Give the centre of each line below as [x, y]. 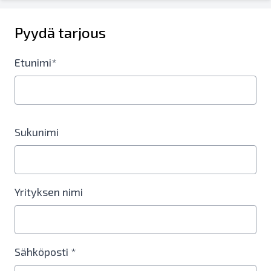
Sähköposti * [45, 252]
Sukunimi [37, 132]
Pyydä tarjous [60, 32]
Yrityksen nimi [49, 192]
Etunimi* [36, 62]
